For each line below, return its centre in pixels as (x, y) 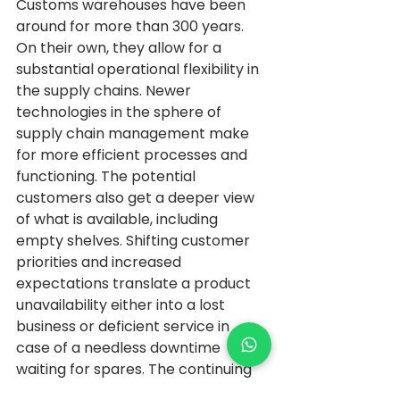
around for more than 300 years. (132, 27)
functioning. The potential (108, 177)
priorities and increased (100, 262)
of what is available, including (119, 220)
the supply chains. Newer (105, 91)
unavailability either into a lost (122, 305)
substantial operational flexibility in (139, 70)
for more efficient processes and (133, 155)
